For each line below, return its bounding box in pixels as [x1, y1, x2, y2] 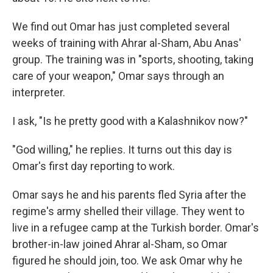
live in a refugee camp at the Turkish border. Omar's [12, 221, 259, 234]
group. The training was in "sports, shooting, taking [12, 53, 253, 66]
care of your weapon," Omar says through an [12, 69, 224, 82]
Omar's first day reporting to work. [12, 160, 175, 172]
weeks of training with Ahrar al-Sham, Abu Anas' [12, 37, 241, 49]
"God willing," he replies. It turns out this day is [12, 143, 232, 156]
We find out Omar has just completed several [12, 20, 230, 33]
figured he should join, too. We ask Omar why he [12, 254, 243, 267]
